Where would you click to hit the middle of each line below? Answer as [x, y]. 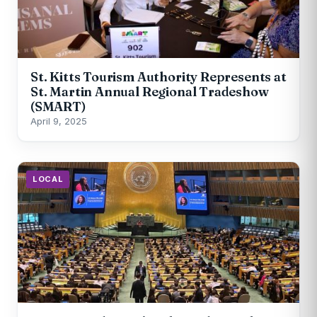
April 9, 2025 [59, 121]
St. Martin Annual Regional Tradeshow [150, 91]
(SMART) [58, 106]
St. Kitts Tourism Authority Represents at [158, 76]
